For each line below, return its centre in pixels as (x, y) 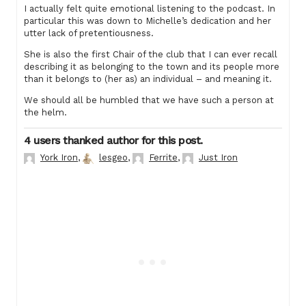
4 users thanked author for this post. (113, 140)
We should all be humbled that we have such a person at (149, 100)
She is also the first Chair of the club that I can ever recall (151, 54)
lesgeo (113, 157)
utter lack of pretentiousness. (89, 33)
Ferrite (163, 157)
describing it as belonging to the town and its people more (152, 67)
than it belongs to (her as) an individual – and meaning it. (148, 79)
